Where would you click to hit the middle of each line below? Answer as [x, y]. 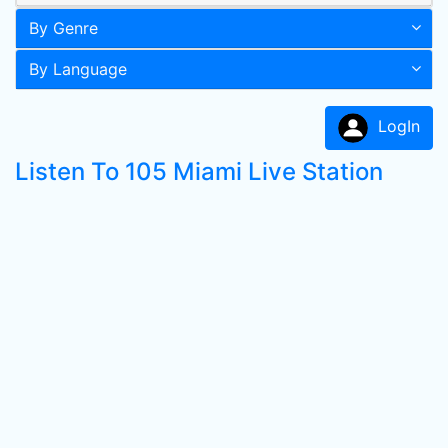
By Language [78, 69]
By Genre [63, 28]
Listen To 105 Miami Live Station [199, 171]
